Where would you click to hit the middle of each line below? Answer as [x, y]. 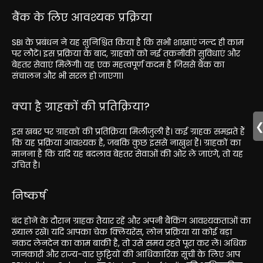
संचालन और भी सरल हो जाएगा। [68, 75]
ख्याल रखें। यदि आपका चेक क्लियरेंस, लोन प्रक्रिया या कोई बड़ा [122, 232]
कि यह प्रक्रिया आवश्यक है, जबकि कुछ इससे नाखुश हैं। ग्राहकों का [126, 142]
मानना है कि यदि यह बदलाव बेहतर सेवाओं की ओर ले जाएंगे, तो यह [127, 154]
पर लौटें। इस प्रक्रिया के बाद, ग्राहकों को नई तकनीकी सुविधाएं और [126, 53]
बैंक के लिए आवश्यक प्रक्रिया [82, 17]
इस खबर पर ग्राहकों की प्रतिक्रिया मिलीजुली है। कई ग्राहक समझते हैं [128, 131]
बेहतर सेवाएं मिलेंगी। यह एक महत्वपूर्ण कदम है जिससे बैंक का [118, 64]
